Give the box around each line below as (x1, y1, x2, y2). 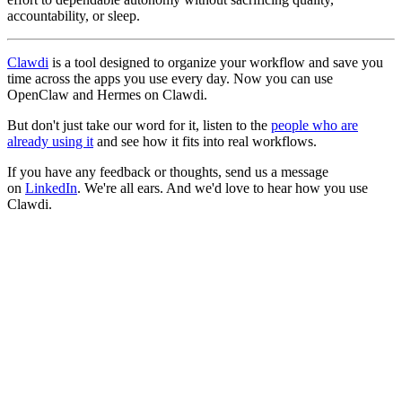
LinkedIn (25, 179, 77, 196)
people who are (271, 117, 358, 133)
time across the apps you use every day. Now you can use (7, 70, 333, 86)
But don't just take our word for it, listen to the (7, 117, 271, 133)
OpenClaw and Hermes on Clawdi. (7, 86, 207, 102)
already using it (7, 133, 93, 149)
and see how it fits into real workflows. (93, 133, 317, 149)
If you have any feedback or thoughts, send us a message (7, 163, 328, 179)
